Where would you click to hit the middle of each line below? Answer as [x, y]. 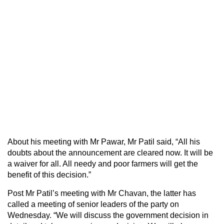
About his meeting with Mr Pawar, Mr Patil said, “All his [104, 141]
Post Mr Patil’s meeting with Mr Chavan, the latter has [102, 193]
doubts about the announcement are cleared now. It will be [110, 152]
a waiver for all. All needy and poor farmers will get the [103, 163]
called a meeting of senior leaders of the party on [93, 204]
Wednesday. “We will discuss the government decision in [108, 215]
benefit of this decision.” [49, 174]
